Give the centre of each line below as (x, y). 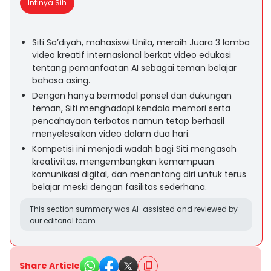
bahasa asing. (61, 80)
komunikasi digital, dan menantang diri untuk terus (139, 174)
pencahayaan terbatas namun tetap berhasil (128, 121)
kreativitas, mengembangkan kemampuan (123, 162)
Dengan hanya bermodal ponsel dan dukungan (132, 96)
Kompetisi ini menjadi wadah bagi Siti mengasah (134, 149)
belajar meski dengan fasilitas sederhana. (119, 187)
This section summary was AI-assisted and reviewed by (134, 209)
